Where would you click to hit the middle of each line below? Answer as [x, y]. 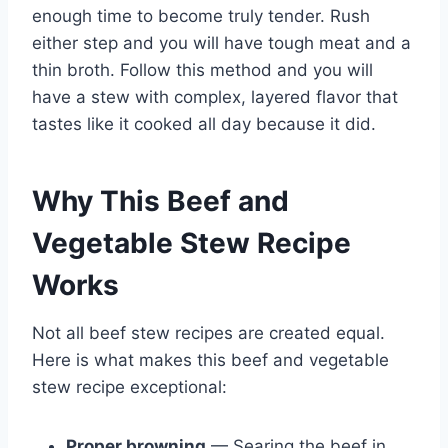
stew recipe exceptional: [129, 387]
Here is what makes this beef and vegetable [210, 360]
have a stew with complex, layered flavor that [215, 97]
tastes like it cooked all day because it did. [204, 124]
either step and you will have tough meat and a [221, 43]
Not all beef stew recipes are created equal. [208, 333]
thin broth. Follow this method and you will [202, 70]
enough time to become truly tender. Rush [201, 16]
